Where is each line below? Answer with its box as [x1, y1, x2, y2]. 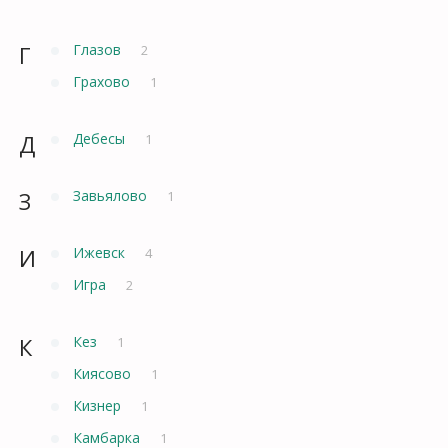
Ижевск [73, 242, 129, 262]
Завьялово [73, 185, 151, 205]
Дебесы [73, 128, 129, 148]
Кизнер [73, 395, 125, 415]
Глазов [73, 39, 125, 59]
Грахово [73, 71, 134, 91]
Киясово [73, 363, 135, 383]
